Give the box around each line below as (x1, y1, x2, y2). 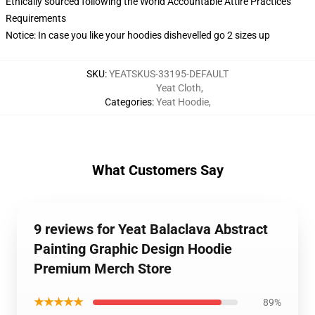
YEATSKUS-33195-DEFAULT (109, 68, 229, 79)
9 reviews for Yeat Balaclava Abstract (34, 221, 268, 238)
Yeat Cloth (155, 82, 201, 94)
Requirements (6, 13, 66, 24)
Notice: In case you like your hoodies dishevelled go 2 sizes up (6, 30, 270, 41)
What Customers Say (91, 162, 224, 179)
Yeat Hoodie (155, 96, 209, 108)
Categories (104, 96, 152, 108)
